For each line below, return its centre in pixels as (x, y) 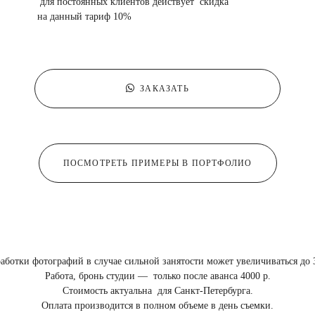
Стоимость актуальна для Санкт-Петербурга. (157, 291)
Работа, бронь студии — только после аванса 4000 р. (157, 276)
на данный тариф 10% (89, 17)
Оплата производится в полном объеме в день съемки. (157, 306)
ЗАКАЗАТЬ (165, 89)
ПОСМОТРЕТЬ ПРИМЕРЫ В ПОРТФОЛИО (157, 163)
